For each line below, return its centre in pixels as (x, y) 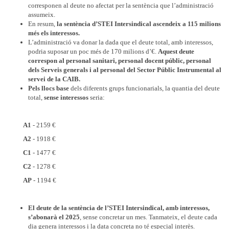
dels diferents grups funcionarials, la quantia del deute (144, 88)
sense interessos (66, 97)
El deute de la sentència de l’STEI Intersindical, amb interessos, (119, 208)
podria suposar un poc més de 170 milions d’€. (93, 51)
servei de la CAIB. (54, 79)
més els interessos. (54, 33)
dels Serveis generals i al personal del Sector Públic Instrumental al (125, 70)
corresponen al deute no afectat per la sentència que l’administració (121, 5)
